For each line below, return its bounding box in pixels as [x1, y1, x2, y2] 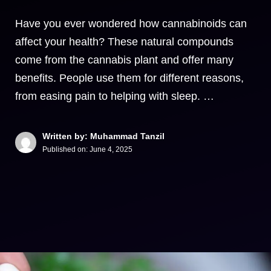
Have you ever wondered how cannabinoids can [15, 18, 247, 30]
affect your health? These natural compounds [15, 36, 233, 48]
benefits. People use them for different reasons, [15, 72, 244, 84]
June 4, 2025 [90, 145, 132, 154]
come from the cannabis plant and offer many [15, 54, 233, 66]
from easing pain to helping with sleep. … [15, 90, 214, 102]
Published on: [42, 145, 90, 154]
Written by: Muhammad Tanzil [42, 131, 165, 141]
